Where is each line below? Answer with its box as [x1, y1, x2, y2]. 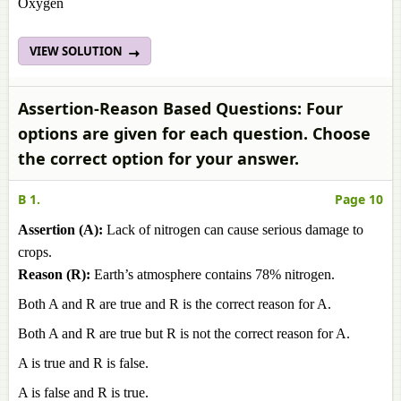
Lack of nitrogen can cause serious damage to [103, 222, 363, 237]
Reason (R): [18, 267, 94, 282]
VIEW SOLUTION [30, 43, 125, 59]
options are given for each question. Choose [18, 123, 371, 144]
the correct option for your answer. [18, 148, 299, 169]
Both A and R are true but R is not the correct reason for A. [18, 326, 350, 341]
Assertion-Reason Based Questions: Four [18, 98, 343, 119]
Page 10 [335, 191, 383, 208]
